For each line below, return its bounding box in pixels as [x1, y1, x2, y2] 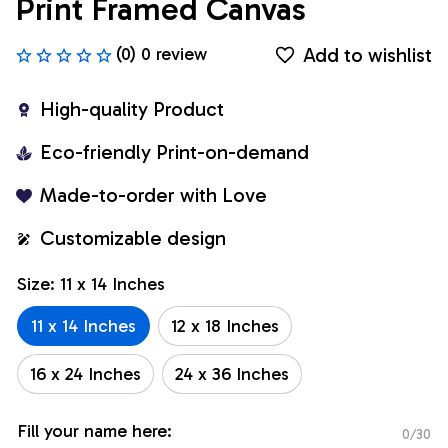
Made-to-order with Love [40, 183, 267, 208]
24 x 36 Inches [175, 362, 289, 385]
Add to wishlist [303, 42, 432, 67]
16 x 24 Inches [30, 362, 141, 385]
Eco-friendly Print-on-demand [40, 140, 309, 165]
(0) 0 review [116, 43, 207, 66]
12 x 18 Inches [171, 314, 279, 337]
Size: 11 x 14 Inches [17, 273, 165, 296]
